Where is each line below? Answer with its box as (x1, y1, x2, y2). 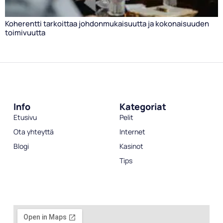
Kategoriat (119, 101, 166, 113)
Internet (119, 127, 145, 137)
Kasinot (119, 141, 143, 151)
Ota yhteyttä (13, 127, 54, 137)
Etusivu (13, 112, 37, 122)
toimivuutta (5, 27, 45, 38)
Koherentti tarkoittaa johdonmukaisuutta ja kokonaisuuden (5, 18, 209, 29)
